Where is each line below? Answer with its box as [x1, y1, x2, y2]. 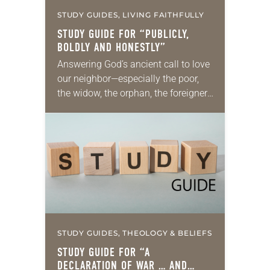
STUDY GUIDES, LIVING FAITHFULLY [57, 10, 204, 20]
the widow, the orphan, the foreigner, [57, 87, 209, 99]
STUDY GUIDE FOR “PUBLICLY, [57, 27, 189, 42]
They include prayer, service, [57, 131, 175, 143]
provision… [57, 145, 102, 157]
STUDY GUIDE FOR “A [57, 245, 150, 260]
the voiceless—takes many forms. [57, 116, 198, 128]
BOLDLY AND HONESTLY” [57, 40, 166, 55]
